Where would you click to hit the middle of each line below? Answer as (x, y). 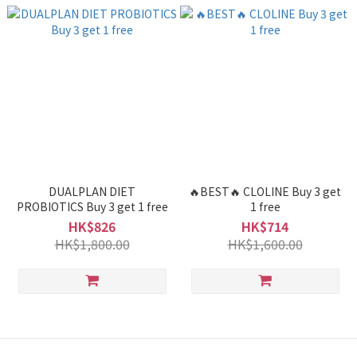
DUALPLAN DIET (92, 191)
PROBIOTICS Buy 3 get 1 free (92, 206)
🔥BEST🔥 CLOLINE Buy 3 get (265, 191)
